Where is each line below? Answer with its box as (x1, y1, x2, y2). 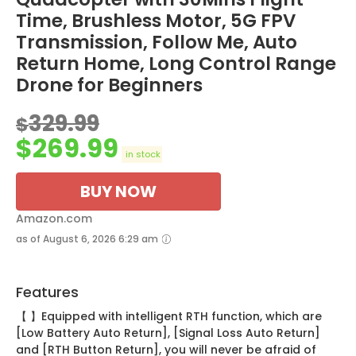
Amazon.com (16, 211, 92, 227)
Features (16, 282, 79, 303)
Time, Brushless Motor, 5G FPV (16, 8, 296, 34)
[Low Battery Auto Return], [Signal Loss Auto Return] (16, 325, 320, 342)
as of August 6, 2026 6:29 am (16, 233, 161, 246)
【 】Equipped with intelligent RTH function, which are (16, 308, 322, 325)
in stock (123, 148, 161, 161)
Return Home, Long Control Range (16, 51, 336, 77)
